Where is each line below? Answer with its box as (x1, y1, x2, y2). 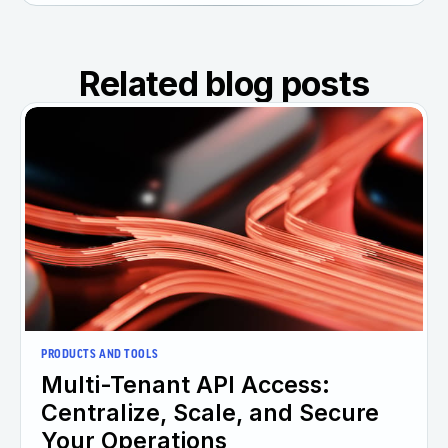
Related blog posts (78, 63, 370, 104)
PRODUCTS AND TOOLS (41, 348, 159, 361)
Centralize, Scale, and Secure (41, 398, 379, 427)
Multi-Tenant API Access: (41, 370, 330, 399)
